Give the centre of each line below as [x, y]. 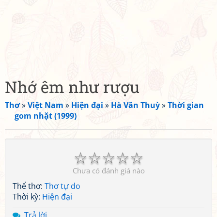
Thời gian [186, 105]
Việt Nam [46, 105]
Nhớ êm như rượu [72, 87]
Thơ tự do [62, 186]
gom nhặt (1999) [46, 116]
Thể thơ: [29, 186]
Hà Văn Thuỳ [135, 105]
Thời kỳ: [27, 197]
